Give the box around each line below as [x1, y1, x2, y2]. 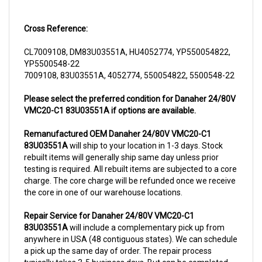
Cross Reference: [24, 11, 88, 21]
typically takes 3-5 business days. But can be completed [24, 245, 228, 255]
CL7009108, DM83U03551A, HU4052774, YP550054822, [24, 35, 230, 44]
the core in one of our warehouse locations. [24, 175, 182, 185]
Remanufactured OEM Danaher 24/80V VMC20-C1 [24, 116, 211, 126]
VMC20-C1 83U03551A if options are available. [24, 93, 196, 103]
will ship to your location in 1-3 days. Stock [68, 128, 223, 138]
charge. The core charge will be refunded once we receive [24, 163, 236, 173]
